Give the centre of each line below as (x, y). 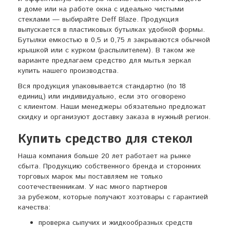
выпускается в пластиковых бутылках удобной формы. (111, 30)
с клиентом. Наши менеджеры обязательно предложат (112, 107)
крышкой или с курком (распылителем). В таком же (107, 50)
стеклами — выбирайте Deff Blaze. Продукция (98, 20)
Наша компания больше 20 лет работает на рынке (104, 156)
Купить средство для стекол (105, 139)
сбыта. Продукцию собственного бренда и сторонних (109, 166)
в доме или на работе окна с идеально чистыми (101, 9)
